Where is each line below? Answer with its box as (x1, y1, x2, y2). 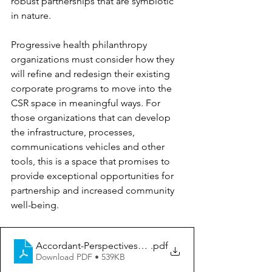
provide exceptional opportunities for (11, 169, 176, 182)
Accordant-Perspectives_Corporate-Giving (36, 240, 218, 252)
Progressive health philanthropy (11, 38, 149, 50)
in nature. (11, 9, 51, 21)
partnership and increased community (11, 184, 177, 196)
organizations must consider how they (11, 53, 177, 65)
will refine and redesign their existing (11, 67, 172, 80)
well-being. (11, 199, 59, 211)
